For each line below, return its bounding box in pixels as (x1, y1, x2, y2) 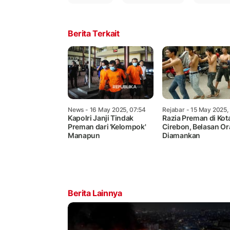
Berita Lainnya (68, 187, 122, 198)
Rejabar (162, 105, 185, 113)
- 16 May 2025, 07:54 (84, 105, 146, 113)
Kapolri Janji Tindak (68, 113, 134, 122)
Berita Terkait (68, 28, 120, 39)
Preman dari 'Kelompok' (68, 122, 146, 131)
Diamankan (162, 130, 201, 140)
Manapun (68, 130, 100, 140)
